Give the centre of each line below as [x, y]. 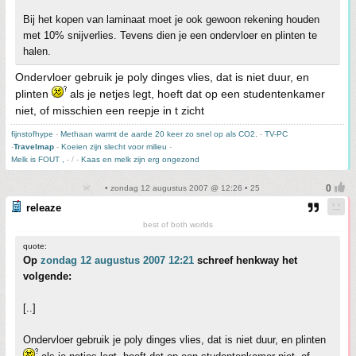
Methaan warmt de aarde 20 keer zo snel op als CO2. [159, 134]
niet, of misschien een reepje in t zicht [110, 111]
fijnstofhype [32, 134]
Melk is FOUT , [39, 160]
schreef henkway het [246, 261]
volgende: [47, 277]
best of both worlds [178, 225]
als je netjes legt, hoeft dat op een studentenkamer [196, 94]
